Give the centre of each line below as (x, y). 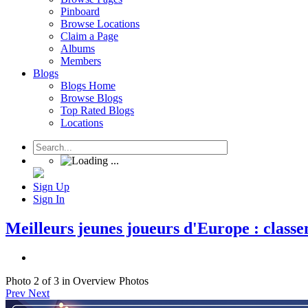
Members (81, 61)
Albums (78, 48)
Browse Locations (100, 24)
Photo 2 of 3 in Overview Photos (77, 280)
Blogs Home (88, 86)
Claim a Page (89, 36)
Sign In (49, 199)
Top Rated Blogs (97, 110)
